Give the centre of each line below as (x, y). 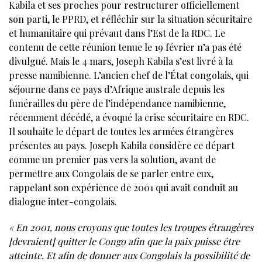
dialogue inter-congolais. (63, 201)
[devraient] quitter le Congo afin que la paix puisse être (124, 241)
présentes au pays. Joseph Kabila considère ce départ (122, 145)
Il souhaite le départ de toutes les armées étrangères (121, 131)
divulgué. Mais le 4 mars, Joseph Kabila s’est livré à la (121, 61)
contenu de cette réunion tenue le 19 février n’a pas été (125, 47)
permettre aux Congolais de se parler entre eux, (111, 173)
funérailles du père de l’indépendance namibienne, (117, 103)
